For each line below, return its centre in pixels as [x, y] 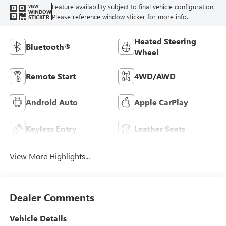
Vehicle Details [38, 218]
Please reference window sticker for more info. [120, 16]
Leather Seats [160, 128]
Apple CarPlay [161, 102]
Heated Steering [165, 41]
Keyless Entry [51, 128]
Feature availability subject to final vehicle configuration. [133, 6]
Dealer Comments [52, 197]
